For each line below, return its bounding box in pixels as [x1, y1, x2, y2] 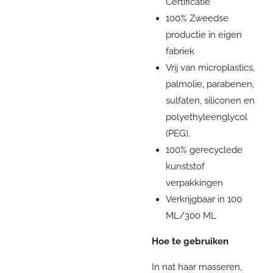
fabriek [165, 45, 194, 57]
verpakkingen [165, 177, 223, 188]
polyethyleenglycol [165, 111, 247, 122]
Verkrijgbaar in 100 [165, 193, 242, 205]
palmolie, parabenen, [165, 78, 254, 90]
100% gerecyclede [165, 144, 243, 155]
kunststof [165, 160, 205, 172]
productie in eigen [165, 29, 242, 40]
